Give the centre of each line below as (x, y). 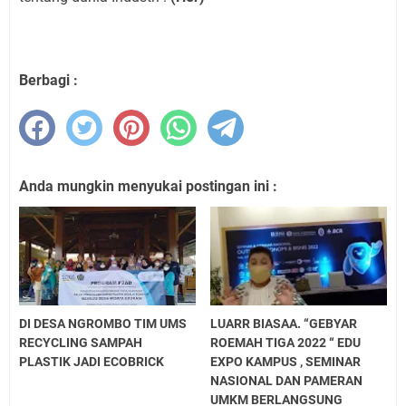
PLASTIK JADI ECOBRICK (92, 362)
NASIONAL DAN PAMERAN (287, 381)
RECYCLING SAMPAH (81, 343)
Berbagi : (48, 80)
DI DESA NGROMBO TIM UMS (103, 324)
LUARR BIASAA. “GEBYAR (284, 324)
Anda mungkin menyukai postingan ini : (148, 186)
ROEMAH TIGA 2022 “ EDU (286, 343)
